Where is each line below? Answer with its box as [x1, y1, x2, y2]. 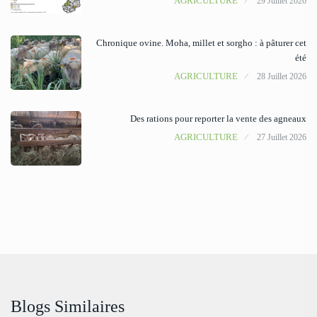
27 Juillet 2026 [257, 132, 306, 143]
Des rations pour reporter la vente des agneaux [130, 113, 306, 125]
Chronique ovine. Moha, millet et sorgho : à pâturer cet [96, 38, 306, 49]
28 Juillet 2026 [257, 71, 306, 82]
